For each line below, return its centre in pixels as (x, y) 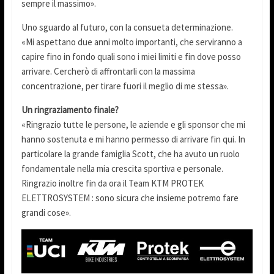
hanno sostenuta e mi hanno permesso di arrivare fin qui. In (133, 139)
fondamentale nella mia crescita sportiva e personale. (122, 168)
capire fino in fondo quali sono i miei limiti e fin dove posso (131, 56)
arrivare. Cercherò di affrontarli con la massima (108, 71)
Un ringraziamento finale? (70, 109)
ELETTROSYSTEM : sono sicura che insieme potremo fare (130, 198)
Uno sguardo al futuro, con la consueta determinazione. (127, 27)
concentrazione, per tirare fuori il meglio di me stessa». (125, 86)
